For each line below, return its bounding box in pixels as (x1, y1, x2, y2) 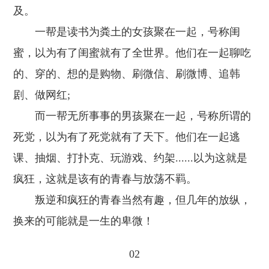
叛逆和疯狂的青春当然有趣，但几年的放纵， (13, 194, 252, 206)
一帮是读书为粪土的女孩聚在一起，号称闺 (13, 26, 241, 38)
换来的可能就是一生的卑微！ (13, 215, 154, 227)
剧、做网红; (13, 89, 71, 101)
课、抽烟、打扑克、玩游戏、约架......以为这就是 (13, 152, 248, 164)
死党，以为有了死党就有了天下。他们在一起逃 (13, 131, 241, 143)
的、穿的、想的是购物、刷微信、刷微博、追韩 (13, 68, 241, 80)
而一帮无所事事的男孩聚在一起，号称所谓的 (13, 110, 252, 122)
